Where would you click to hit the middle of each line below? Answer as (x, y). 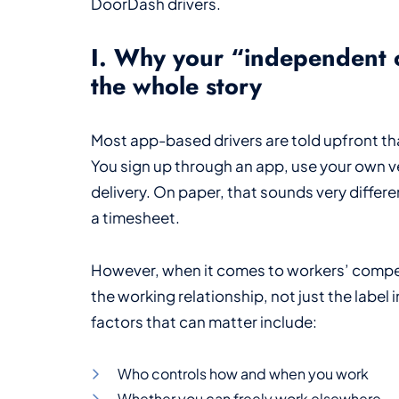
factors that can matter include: (204, 321)
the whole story (176, 85)
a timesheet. (135, 217)
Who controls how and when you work (243, 373)
